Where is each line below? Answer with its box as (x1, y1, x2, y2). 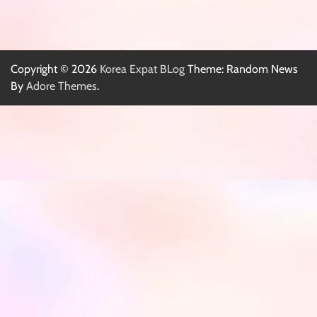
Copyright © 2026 (11, 62, 100, 76)
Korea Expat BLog (100, 62, 185, 76)
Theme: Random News (185, 62, 298, 76)
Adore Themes (26, 79, 97, 93)
